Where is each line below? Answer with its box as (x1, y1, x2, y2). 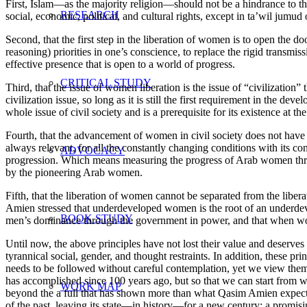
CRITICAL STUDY (60, 77, 151, 88)
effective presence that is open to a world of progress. (5, 58, 235, 70)
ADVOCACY (60, 145, 125, 156)
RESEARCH (60, 9, 119, 21)
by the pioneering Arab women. (5, 166, 143, 178)
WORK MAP (60, 280, 121, 292)
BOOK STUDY (60, 212, 133, 224)
